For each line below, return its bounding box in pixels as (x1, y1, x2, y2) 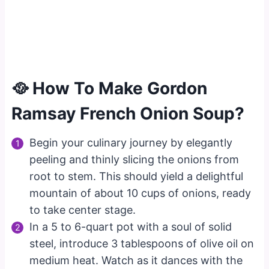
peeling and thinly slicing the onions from (29, 153, 240, 166)
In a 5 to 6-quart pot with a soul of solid (29, 220, 232, 233)
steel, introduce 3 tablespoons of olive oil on (29, 237, 255, 250)
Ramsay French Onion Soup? (11, 103, 245, 124)
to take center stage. (29, 203, 136, 216)
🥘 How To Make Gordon (11, 77, 208, 98)
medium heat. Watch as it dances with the (29, 253, 243, 267)
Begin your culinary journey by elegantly (29, 136, 233, 149)
